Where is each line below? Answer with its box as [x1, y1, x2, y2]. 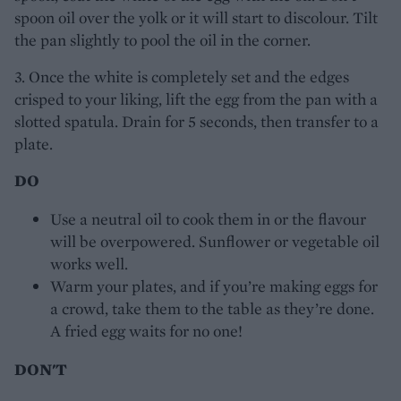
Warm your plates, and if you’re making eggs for [50, 275, 378, 296]
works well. [50, 252, 128, 274]
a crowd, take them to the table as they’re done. [50, 297, 374, 319]
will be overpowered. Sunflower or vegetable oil [50, 230, 380, 252]
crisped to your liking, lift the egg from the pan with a [14, 88, 378, 109]
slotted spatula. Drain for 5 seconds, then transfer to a [14, 110, 379, 132]
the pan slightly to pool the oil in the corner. [14, 29, 311, 50]
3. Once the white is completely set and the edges [14, 65, 349, 87]
